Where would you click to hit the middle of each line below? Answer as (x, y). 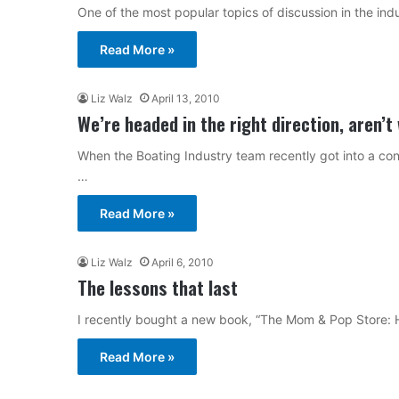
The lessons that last (158, 287)
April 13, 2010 (186, 98)
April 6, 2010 (183, 262)
